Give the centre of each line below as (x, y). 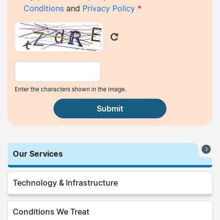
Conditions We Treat (51, 211)
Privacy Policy (109, 8)
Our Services (38, 153)
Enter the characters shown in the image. (70, 89)
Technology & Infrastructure (65, 182)
